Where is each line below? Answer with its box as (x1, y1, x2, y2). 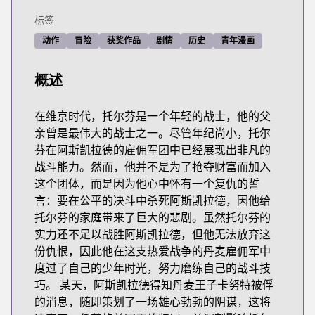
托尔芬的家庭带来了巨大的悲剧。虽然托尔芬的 (34, 210, 271, 225)
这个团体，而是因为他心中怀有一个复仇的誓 (34, 176, 259, 191)
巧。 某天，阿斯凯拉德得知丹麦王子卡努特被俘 (34, 277, 274, 292)
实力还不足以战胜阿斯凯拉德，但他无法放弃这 (34, 226, 271, 242)
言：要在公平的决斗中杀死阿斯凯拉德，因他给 (34, 193, 271, 208)
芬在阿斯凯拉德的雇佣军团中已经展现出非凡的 (34, 142, 271, 157)
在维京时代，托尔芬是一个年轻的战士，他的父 (34, 108, 271, 124)
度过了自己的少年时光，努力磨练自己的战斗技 (34, 260, 271, 276)
